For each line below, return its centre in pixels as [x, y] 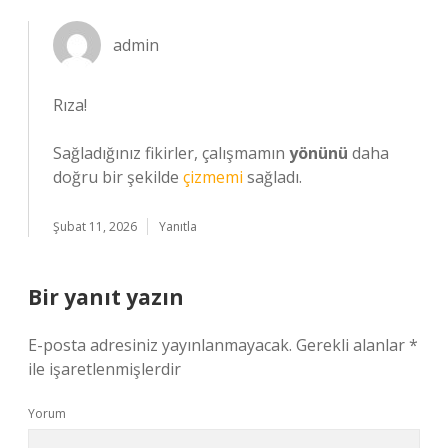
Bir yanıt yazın [106, 297]
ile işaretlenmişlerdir [104, 369]
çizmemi [213, 177]
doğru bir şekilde [118, 177]
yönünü [318, 153]
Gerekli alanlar [352, 345]
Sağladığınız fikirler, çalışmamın [171, 153]
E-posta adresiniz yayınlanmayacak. [160, 345]
